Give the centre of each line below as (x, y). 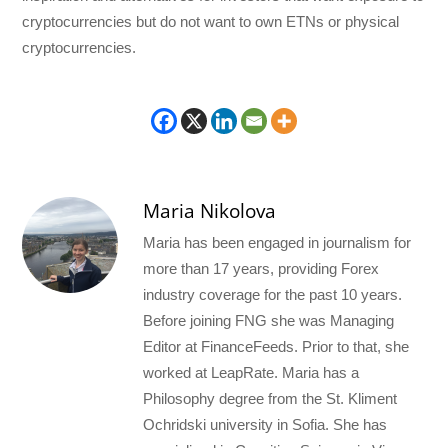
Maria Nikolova (210, 211)
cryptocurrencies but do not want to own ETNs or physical (211, 21)
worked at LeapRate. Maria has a (251, 372)
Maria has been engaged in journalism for (277, 242)
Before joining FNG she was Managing (269, 320)
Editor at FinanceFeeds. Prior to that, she (276, 346)
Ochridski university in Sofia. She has (265, 424)
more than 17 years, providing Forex (261, 268)
